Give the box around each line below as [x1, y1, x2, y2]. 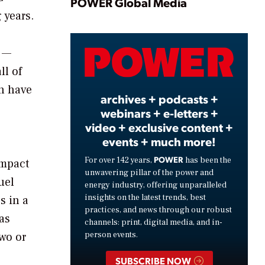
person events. [85, 229, 138, 240]
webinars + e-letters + [100, 105, 218, 121]
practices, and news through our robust [85, 204, 232, 215]
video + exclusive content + [85, 119, 233, 135]
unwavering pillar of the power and [85, 167, 214, 178]
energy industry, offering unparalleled [85, 179, 227, 190]
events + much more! [102, 133, 216, 149]
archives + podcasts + [100, 91, 218, 106]
